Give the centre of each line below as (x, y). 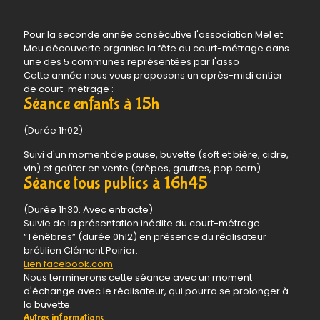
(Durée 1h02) (53, 130)
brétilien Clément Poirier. (81, 250)
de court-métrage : (69, 89)
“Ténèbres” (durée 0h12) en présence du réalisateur (145, 237)
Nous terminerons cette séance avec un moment (138, 277)
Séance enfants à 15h (91, 104)
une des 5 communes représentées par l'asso (131, 62)
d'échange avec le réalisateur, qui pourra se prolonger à (156, 291)
